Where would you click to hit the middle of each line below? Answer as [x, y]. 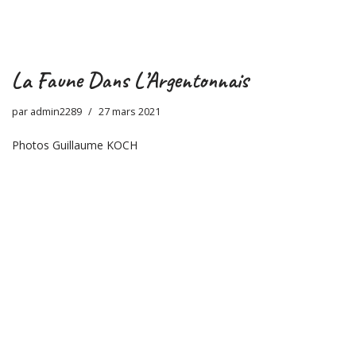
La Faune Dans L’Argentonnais [130, 80]
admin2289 [56, 112]
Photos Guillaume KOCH [75, 145]
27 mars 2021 [130, 112]
